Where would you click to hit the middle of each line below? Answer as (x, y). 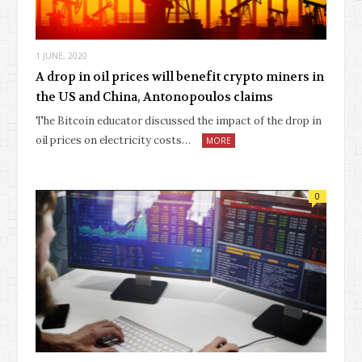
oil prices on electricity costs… (113, 140)
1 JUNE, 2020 (61, 55)
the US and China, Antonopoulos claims (154, 97)
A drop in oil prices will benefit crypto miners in (180, 76)
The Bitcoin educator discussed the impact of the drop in (179, 120)
